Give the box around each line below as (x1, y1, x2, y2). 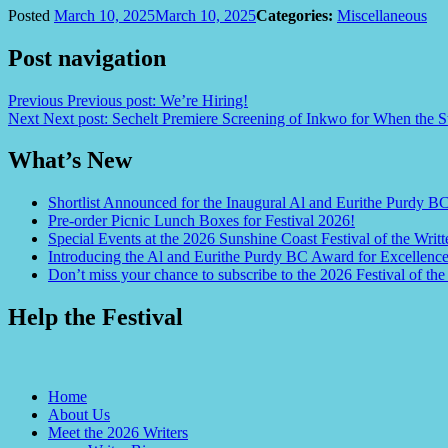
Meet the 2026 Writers (48, 424, 188, 442)
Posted (8, 6, 54, 24)
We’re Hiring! (160, 91, 248, 109)
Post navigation (8, 44, 166, 71)
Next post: (43, 109, 108, 127)
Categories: (256, 6, 333, 24)
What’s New (8, 147, 132, 174)
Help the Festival (8, 304, 183, 331)
